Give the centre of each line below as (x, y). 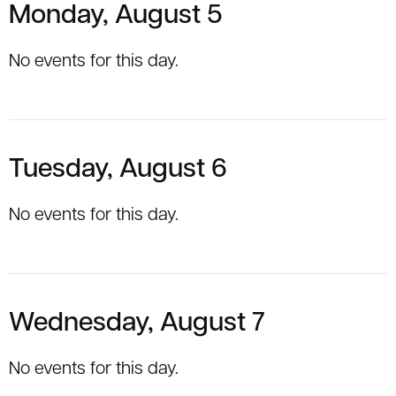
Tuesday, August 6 (118, 171)
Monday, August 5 (115, 17)
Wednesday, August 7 (137, 324)
